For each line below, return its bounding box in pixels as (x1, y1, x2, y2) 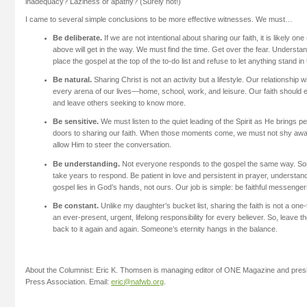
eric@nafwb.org (111, 277, 164, 286)
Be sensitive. (53, 117, 99, 126)
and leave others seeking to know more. (53, 99, 186, 108)
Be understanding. (53, 159, 120, 168)
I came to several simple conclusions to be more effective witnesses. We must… (25, 15, 293, 24)
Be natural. (53, 75, 92, 84)
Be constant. (53, 201, 99, 210)
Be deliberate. (53, 34, 102, 42)
